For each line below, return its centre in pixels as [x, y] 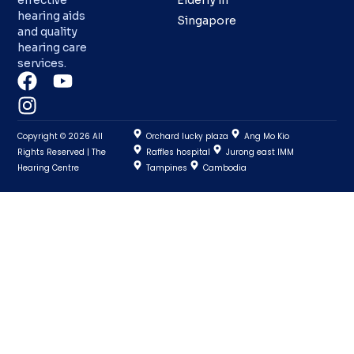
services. [42, 64]
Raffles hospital [179, 153]
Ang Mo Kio [267, 137]
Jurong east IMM [260, 153]
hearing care [53, 48]
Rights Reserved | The [62, 153]
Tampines [167, 168]
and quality [48, 32]
